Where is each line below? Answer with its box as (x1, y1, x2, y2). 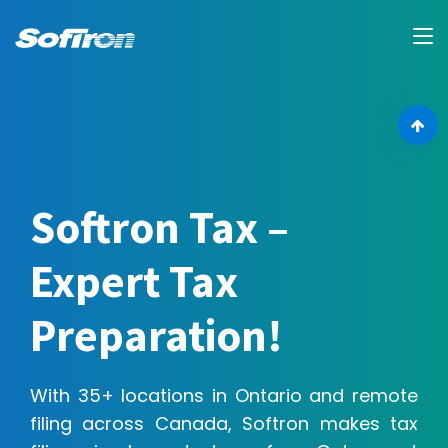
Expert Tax (30, 253, 238, 309)
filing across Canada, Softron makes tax (30, 411, 418, 436)
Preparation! (30, 307, 283, 363)
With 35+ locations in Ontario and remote (30, 383, 418, 408)
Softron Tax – (30, 199, 289, 255)
